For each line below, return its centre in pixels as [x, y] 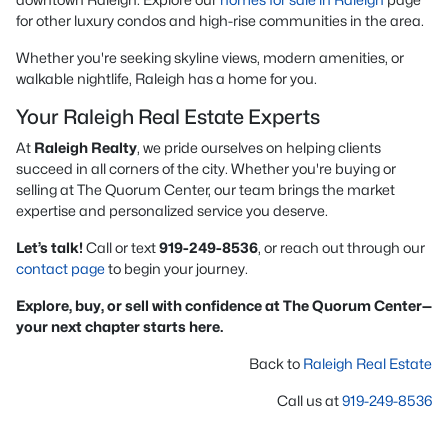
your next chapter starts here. [119, 326]
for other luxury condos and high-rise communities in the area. [220, 20]
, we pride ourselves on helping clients [259, 147]
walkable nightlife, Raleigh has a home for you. [166, 78]
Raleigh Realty [85, 147]
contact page [60, 268]
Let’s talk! [49, 247]
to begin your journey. [176, 268]
